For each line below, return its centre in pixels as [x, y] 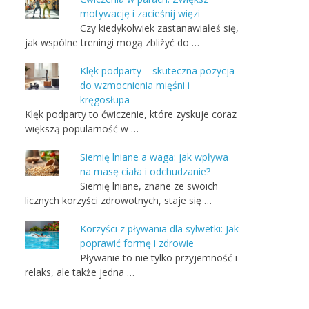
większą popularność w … [82, 129]
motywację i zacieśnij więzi [140, 13]
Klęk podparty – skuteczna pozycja [157, 71]
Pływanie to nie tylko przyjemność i [159, 258]
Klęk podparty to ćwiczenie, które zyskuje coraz [131, 114]
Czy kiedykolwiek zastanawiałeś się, [159, 28]
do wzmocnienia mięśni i [135, 85]
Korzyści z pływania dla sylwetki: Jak [159, 229]
